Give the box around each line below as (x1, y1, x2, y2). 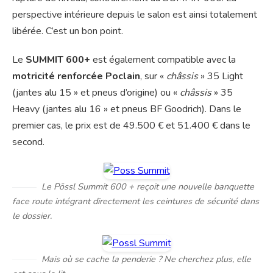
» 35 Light (198, 69, 243, 83)
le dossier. (12, 210, 52, 222)
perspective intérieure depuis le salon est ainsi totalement (12, 8, 257, 22)
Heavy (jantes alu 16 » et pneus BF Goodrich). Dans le (12, 102, 241, 116)
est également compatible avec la (90, 53, 236, 67)
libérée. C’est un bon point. (12, 24, 123, 38)
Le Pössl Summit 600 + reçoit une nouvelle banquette (41, 180, 254, 193)
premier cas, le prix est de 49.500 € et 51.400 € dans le (12, 119, 250, 133)
